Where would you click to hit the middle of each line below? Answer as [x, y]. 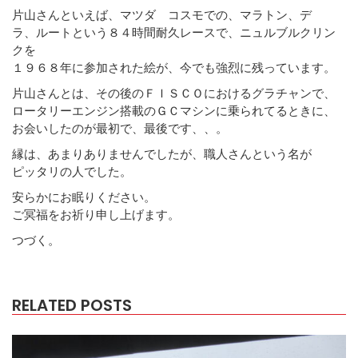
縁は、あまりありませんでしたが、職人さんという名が [162, 153]
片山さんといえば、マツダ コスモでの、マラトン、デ [162, 14]
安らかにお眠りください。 [84, 196]
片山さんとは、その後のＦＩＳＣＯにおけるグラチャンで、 [174, 92]
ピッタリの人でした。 [72, 171]
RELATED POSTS [72, 305]
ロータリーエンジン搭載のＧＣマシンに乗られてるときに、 [174, 110]
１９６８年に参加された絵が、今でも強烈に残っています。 [174, 67]
